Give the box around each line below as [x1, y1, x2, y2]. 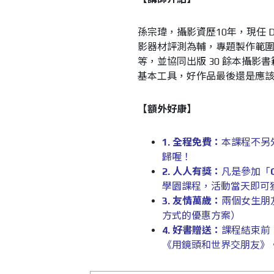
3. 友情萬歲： [161, 195, 221, 207]
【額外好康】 [137, 103, 196, 115]
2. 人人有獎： [161, 166, 221, 177]
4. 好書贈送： [161, 224, 221, 236]
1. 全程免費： [161, 136, 221, 148]
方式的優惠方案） [161, 210, 240, 221]
